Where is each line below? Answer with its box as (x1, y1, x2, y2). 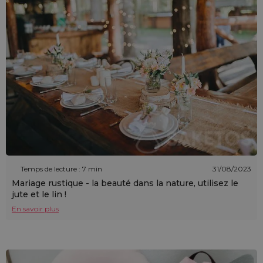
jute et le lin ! (12, 189, 66, 200)
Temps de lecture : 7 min (21, 164, 102, 173)
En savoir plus (12, 204, 59, 214)
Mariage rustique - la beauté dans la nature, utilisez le (12, 178, 238, 189)
